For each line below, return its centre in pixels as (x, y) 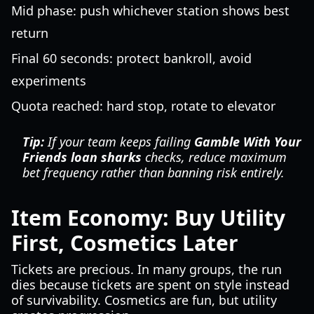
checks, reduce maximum (214, 157)
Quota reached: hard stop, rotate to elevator (143, 106)
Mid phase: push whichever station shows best (150, 11)
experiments (49, 81)
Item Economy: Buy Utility (148, 218)
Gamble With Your (248, 142)
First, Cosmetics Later (125, 243)
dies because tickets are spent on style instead (150, 285)
